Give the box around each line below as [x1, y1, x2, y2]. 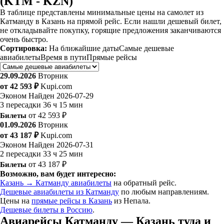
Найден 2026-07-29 [28, 91, 93, 100]
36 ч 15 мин [43, 100, 83, 109]
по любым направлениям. [119, 187, 209, 196]
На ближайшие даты [49, 43, 119, 52]
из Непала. [112, 196, 150, 205]
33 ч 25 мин [43, 149, 83, 158]
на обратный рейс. [111, 178, 176, 187]
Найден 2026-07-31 [28, 140, 93, 149]
